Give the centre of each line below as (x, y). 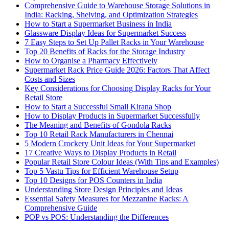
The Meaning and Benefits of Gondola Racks (98, 125)
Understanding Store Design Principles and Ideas (104, 190)
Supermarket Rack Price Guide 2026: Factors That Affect (117, 70)
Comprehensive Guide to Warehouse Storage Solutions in (117, 6)
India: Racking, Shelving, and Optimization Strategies (111, 15)
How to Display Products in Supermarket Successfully (112, 116)
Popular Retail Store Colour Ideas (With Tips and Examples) (122, 162)
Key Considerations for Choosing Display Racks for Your (118, 88)
